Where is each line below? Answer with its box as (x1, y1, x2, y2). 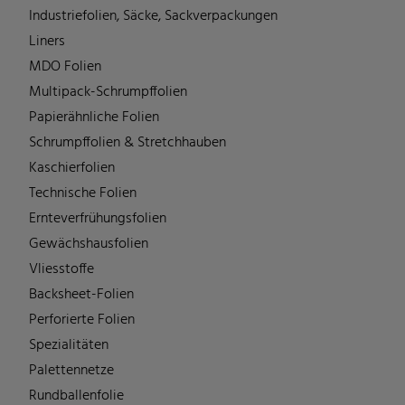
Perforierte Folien (29, 307, 135, 332)
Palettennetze (29, 358, 114, 382)
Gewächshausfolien (29, 231, 148, 256)
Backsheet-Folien (29, 282, 134, 306)
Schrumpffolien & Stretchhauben (29, 130, 226, 155)
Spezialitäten (29, 333, 108, 357)
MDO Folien (29, 54, 101, 79)
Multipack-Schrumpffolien (29, 80, 187, 104)
